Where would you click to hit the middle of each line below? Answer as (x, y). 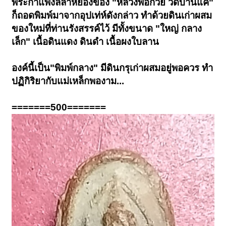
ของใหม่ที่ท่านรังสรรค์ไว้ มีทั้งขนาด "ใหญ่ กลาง (107, 29)
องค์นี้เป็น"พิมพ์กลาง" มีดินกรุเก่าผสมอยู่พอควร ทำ (112, 68)
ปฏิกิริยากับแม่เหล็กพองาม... (68, 81)
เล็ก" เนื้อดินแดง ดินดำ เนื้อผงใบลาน (86, 42)
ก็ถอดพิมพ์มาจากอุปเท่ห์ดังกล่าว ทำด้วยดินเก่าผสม (112, 16)
